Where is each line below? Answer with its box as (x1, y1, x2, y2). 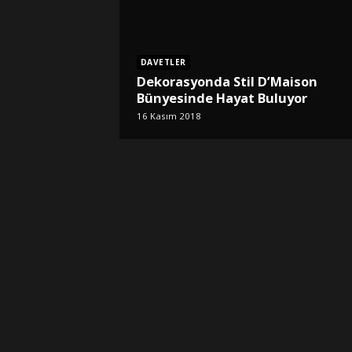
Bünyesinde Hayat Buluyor (136, 89, 307, 108)
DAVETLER (140, 57, 186, 68)
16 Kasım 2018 (136, 109, 201, 122)
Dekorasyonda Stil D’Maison (136, 72, 317, 91)
